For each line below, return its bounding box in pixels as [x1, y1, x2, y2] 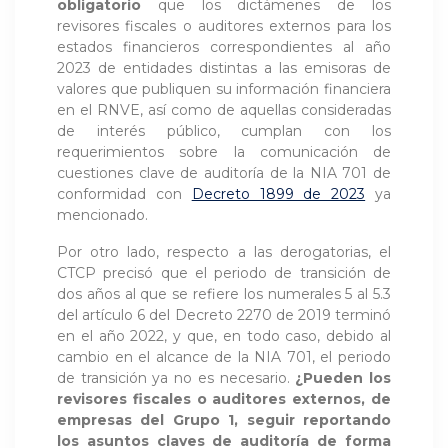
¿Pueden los [295, 368, 392, 387]
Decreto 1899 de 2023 [191, 184, 366, 203]
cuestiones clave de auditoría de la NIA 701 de [57, 163, 391, 182]
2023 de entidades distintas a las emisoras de [57, 58, 391, 77]
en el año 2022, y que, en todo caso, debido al [57, 326, 391, 345]
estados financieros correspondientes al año [57, 37, 391, 56]
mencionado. [57, 205, 148, 224]
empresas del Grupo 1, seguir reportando [57, 410, 391, 429]
